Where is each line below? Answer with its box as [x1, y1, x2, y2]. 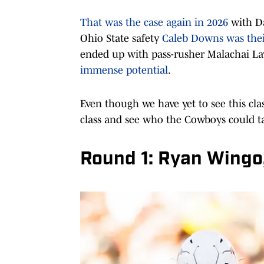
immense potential [80, 64, 168, 76]
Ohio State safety [80, 32, 162, 44]
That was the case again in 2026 [80, 16, 228, 28]
